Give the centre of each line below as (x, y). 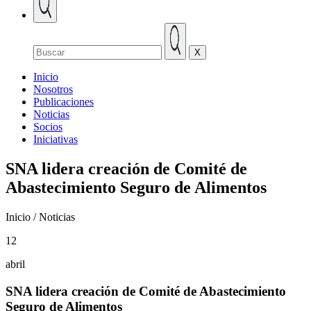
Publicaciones (64, 102)
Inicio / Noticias (40, 217)
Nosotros (53, 89)
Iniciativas (56, 139)
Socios (48, 127)
